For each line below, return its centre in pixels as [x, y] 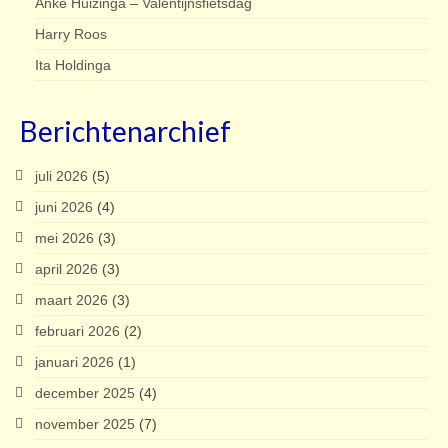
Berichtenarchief [125, 130]
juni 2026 [64, 206]
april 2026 [66, 268]
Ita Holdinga [73, 64]
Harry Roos [71, 33]
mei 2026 [64, 237]
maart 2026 [71, 299]
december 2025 [85, 392]
